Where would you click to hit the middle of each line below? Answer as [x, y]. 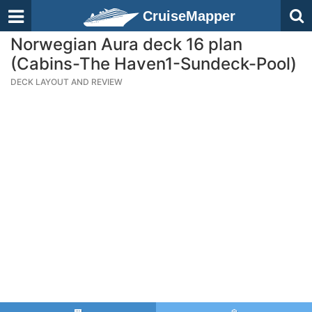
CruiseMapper [189, 16]
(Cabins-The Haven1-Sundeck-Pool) [154, 64]
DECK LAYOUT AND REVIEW [67, 82]
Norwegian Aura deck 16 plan [126, 44]
